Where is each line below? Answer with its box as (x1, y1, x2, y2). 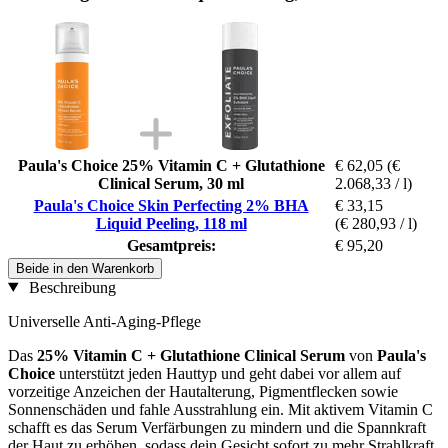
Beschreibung (24, 278, 116, 296)
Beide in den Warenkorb (16, 260, 154, 276)
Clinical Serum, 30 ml (98, 174, 244, 192)
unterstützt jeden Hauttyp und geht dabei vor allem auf (55, 364, 401, 382)
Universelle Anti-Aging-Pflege (8, 312, 201, 330)
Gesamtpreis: (126, 236, 216, 254)
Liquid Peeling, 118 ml (95, 214, 247, 232)
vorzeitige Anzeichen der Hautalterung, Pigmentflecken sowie (8, 382, 398, 400)
